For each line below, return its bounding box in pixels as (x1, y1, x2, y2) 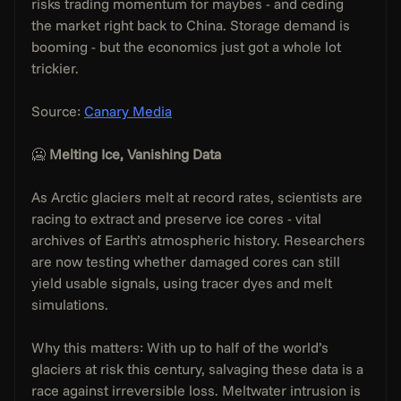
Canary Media (84, 101, 173, 120)
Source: (31, 101, 85, 120)
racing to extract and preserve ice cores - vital (31, 209, 326, 227)
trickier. (31, 58, 80, 77)
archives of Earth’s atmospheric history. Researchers (31, 230, 370, 249)
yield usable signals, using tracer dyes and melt (31, 273, 337, 292)
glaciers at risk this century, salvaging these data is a (31, 359, 368, 378)
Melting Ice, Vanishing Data (49, 144, 222, 163)
